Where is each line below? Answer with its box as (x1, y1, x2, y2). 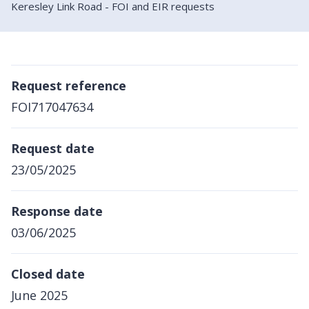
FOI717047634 (11, 98, 93, 115)
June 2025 (11, 286, 68, 303)
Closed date (11, 265, 85, 282)
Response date (11, 202, 103, 219)
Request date (11, 139, 94, 157)
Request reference (11, 77, 126, 94)
